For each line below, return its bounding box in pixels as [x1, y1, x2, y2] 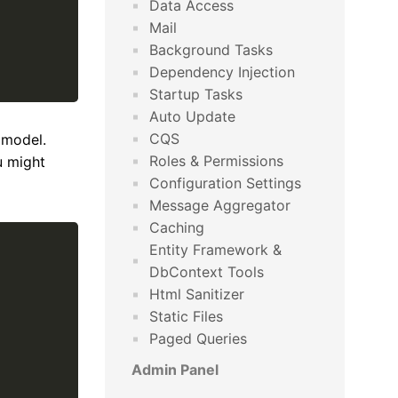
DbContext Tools [149, 263, 264, 281]
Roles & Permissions [149, 152, 283, 170]
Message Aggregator [149, 196, 291, 214]
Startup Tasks [149, 85, 243, 103]
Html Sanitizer [149, 285, 244, 303]
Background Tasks [149, 41, 273, 59]
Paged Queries [149, 330, 247, 347]
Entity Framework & [149, 241, 282, 259]
